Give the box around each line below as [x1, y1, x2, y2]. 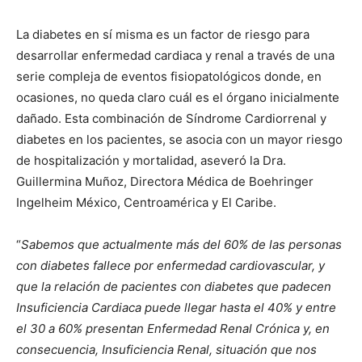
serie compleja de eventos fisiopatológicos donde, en [16, 69, 322, 85]
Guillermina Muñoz [16, 174, 124, 190]
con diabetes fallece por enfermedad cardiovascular [16, 258, 312, 274]
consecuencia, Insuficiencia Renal [16, 342, 209, 358]
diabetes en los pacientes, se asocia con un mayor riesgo [16, 132, 343, 148]
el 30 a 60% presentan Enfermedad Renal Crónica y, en [16, 321, 330, 337]
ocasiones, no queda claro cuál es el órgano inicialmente [16, 90, 339, 106]
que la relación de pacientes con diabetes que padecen [16, 279, 331, 295]
